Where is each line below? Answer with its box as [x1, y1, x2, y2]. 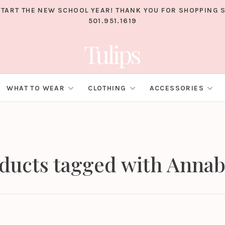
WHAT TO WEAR [7, 84, 65, 93]
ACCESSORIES [149, 84, 204, 93]
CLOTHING [88, 84, 127, 93]
